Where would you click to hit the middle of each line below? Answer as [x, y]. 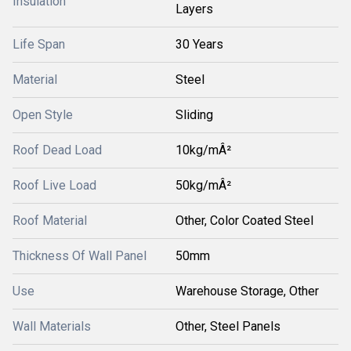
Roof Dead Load [57, 150]
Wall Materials [52, 326]
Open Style [43, 115]
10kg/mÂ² [203, 150]
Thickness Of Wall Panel [80, 256]
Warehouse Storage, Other [247, 291]
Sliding [194, 115]
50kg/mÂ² [203, 185]
